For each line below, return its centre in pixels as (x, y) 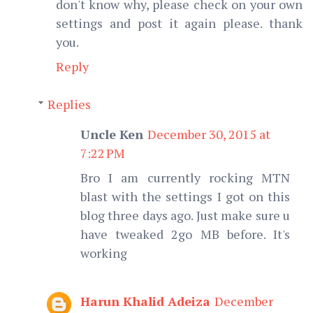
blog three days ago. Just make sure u (185, 215)
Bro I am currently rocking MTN (185, 177)
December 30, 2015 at (209, 134)
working (104, 253)
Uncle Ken (112, 134)
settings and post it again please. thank (179, 23)
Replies (69, 104)
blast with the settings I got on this (185, 196)
